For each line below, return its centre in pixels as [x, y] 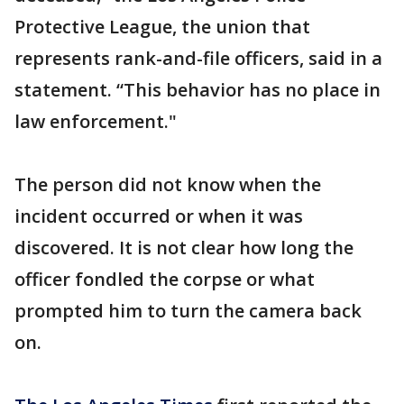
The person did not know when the [168, 184]
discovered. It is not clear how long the [184, 248]
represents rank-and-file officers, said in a [198, 58]
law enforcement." [96, 121]
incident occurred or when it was [159, 216]
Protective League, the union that [162, 27]
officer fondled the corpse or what [165, 279]
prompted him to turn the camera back [188, 311]
